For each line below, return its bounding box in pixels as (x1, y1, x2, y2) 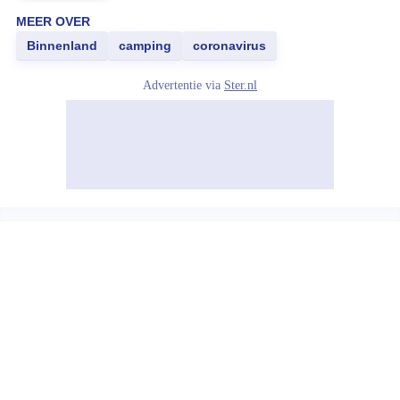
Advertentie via (143, 79, 224, 92)
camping (119, 38, 171, 53)
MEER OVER (16, 14, 90, 29)
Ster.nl (224, 79, 257, 92)
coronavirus (193, 38, 266, 53)
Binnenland (27, 38, 97, 53)
